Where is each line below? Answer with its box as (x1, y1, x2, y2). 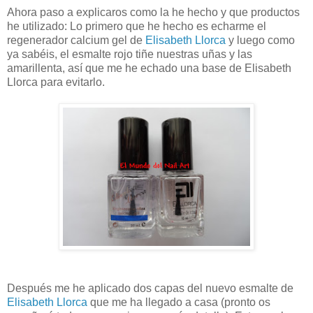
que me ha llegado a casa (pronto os (87, 296, 270, 309)
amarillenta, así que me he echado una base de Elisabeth (7, 62, 291, 75)
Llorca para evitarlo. (7, 76, 105, 89)
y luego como (226, 34, 295, 47)
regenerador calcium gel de (7, 34, 145, 47)
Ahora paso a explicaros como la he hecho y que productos (7, 6, 300, 19)
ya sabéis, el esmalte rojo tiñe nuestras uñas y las (7, 48, 252, 61)
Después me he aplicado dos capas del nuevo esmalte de (7, 282, 293, 295)
